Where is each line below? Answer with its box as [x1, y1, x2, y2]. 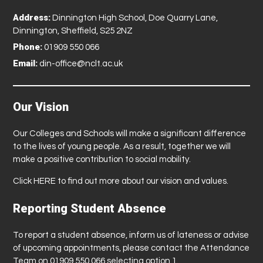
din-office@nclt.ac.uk [38, 59, 123, 68]
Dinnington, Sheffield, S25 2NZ [13, 26, 133, 35]
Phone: [13, 41, 43, 52]
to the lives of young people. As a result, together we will [13, 141, 231, 151]
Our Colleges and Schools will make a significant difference [13, 129, 247, 138]
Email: [13, 58, 38, 69]
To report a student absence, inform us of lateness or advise [13, 230, 249, 240]
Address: [13, 12, 51, 23]
